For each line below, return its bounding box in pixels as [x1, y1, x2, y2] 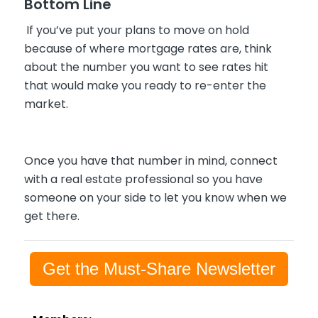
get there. [23, 207, 79, 224]
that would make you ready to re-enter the [23, 77, 266, 94]
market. [23, 96, 68, 113]
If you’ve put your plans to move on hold [26, 22, 249, 39]
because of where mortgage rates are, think [23, 40, 272, 57]
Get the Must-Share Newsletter [42, 258, 275, 278]
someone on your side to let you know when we [23, 189, 287, 206]
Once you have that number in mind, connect [23, 152, 278, 169]
